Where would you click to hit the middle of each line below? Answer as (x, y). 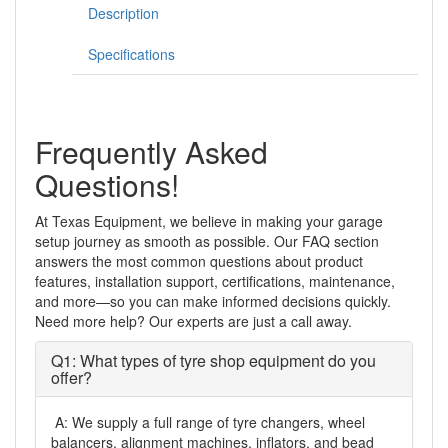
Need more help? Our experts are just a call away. (193, 320)
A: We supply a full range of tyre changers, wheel (208, 421)
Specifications (131, 53)
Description (123, 12)
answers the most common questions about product (199, 260)
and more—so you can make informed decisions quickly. (213, 300)
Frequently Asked (151, 151)
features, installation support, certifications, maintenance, (215, 280)
